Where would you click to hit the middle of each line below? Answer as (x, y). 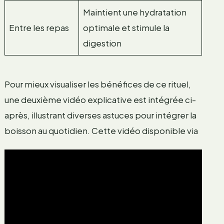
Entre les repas (39, 27)
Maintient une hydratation (135, 12)
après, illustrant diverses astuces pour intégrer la (100, 115)
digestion (102, 43)
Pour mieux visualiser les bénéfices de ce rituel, (97, 84)
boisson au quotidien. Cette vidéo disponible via (101, 131)
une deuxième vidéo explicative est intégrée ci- (100, 100)
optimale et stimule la (126, 27)
